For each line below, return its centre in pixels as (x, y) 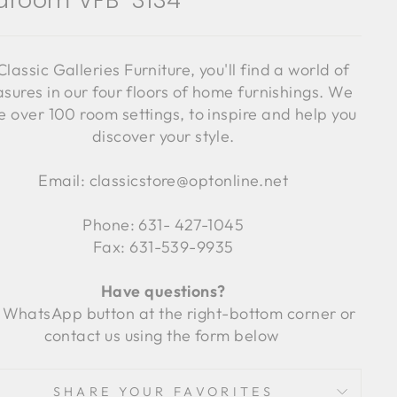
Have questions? (163, 291)
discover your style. (163, 136)
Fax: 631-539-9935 (163, 247)
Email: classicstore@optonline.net (163, 180)
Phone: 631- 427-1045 (163, 225)
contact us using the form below (163, 335)
